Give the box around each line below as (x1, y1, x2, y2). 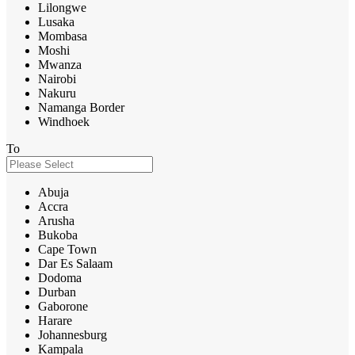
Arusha (38, 213, 74, 227)
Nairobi (38, 71, 76, 86)
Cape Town (38, 242, 97, 256)
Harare (38, 313, 72, 327)
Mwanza (38, 57, 82, 71)
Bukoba (38, 227, 78, 242)
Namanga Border (38, 100, 124, 114)
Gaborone (38, 299, 88, 313)
